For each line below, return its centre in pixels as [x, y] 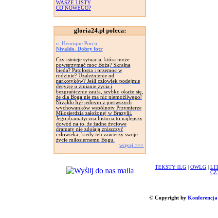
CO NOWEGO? [73, 8]
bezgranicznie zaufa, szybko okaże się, [99, 92]
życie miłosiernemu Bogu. [85, 140]
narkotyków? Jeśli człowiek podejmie [98, 81]
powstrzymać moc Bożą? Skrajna [93, 65]
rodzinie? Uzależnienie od [85, 76]
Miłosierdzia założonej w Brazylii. [94, 113]
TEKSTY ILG [171, 167]
